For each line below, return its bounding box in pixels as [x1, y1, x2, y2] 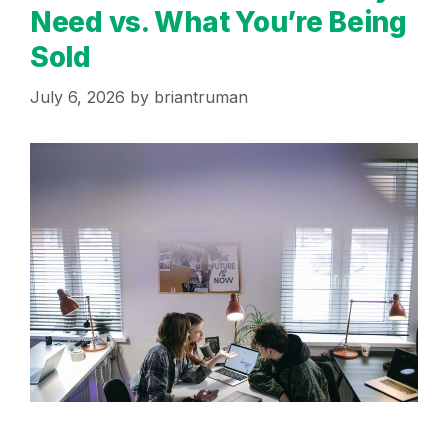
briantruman [154, 87, 248, 107]
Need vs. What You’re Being [30, 5, 407, 39]
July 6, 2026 [30, 87, 125, 107]
